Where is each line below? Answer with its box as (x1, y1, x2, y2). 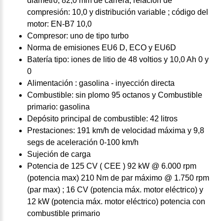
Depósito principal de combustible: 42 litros (27, 114, 178, 123)
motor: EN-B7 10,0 (27, 19, 92, 28)
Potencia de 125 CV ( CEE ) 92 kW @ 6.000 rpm (27, 161, 196, 170)
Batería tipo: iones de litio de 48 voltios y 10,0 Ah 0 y (27, 55, 209, 64)
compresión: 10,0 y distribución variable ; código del (27, 7, 208, 16)
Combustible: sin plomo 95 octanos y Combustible (27, 90, 202, 99)
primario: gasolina (27, 102, 90, 111)
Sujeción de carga (27, 149, 91, 158)
